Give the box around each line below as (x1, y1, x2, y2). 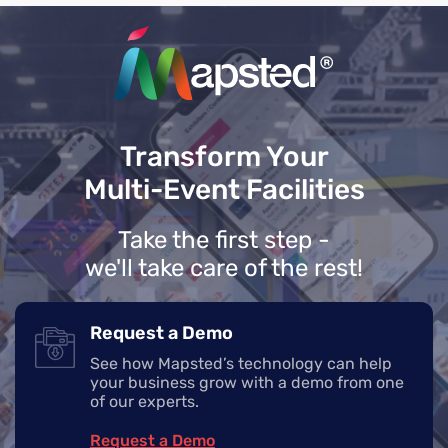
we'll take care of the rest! (85, 253, 363, 282)
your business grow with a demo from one (90, 372, 404, 392)
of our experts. (90, 391, 199, 411)
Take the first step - (118, 225, 330, 254)
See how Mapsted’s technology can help (90, 353, 392, 373)
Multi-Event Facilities (83, 172, 365, 206)
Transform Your (119, 139, 329, 173)
